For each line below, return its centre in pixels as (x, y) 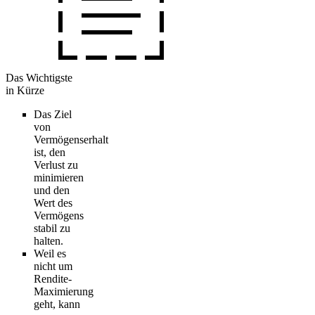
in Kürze (25, 90)
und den (52, 190)
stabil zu (52, 228)
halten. (49, 240)
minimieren (59, 177)
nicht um (53, 266)
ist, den (50, 152)
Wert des (53, 202)
